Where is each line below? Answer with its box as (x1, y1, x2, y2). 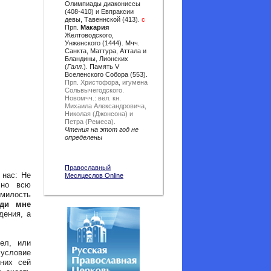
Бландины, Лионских (65, 55, 128, 62)
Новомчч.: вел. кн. (65, 94, 121, 102)
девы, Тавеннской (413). (65, 16, 142, 23)
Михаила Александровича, (65, 102, 146, 109)
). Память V (83, 63, 119, 70)
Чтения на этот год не (65, 126, 139, 133)
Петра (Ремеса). (65, 118, 116, 125)
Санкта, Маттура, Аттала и (65, 47, 146, 54)
